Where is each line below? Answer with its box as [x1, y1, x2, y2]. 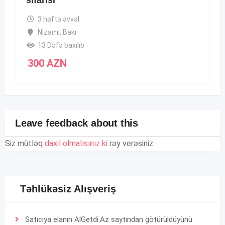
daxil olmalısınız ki [45, 139, 107, 149]
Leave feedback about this [15, 118, 138, 129]
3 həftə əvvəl [37, 15, 79, 24]
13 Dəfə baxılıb [37, 41, 84, 50]
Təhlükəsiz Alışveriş [20, 183, 116, 195]
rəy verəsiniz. [107, 139, 155, 149]
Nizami [37, 28, 60, 37]
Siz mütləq [5, 139, 45, 149]
